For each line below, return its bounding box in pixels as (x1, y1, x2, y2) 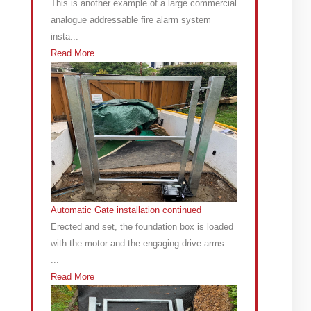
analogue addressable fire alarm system (51, 15, 212, 26)
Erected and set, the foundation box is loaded (51, 221, 234, 233)
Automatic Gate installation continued (51, 205, 202, 216)
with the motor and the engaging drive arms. (51, 238, 228, 249)
